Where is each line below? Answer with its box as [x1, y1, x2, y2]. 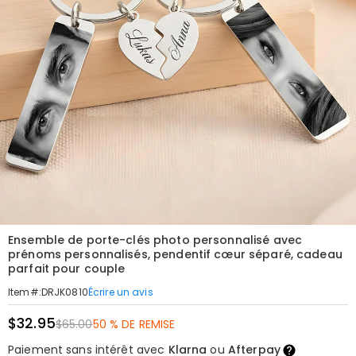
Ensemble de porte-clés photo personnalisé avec [8, 232, 303, 248]
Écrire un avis [87, 284, 153, 299]
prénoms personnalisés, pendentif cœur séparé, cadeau [8, 246, 342, 262]
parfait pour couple [8, 261, 126, 277]
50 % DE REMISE [92, 316, 176, 332]
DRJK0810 [41, 285, 88, 299]
